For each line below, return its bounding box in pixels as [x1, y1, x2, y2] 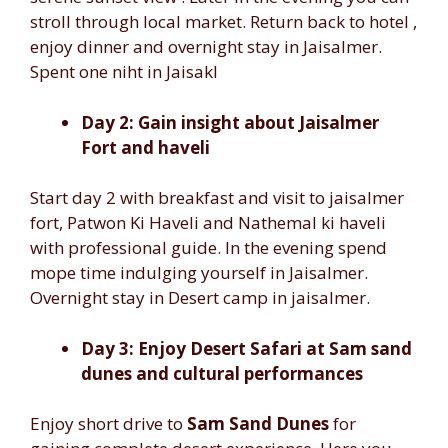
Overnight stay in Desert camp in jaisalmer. [30, 286, 370, 309]
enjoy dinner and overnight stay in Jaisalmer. [30, 35, 382, 58]
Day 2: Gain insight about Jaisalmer [81, 110, 379, 134]
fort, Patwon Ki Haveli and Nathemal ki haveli [30, 211, 386, 234]
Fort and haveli [81, 135, 210, 159]
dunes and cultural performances [81, 361, 363, 385]
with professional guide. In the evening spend [30, 236, 387, 259]
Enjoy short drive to [30, 412, 183, 435]
